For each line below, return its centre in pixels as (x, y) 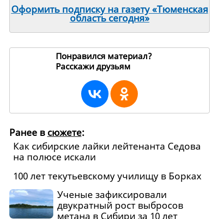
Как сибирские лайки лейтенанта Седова (107, 146)
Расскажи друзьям (94, 66)
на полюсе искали (54, 157)
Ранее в (28, 133)
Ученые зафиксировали (112, 195)
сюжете (64, 133)
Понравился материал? (104, 56)
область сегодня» (109, 18)
